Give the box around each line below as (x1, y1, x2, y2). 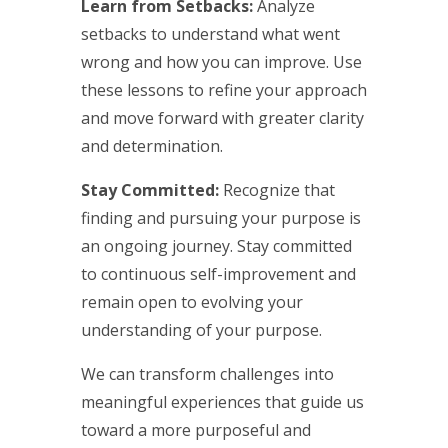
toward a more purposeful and (80, 418, 311, 441)
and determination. (80, 134, 223, 157)
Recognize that (222, 178, 335, 201)
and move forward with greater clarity (80, 106, 364, 129)
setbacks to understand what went (80, 22, 340, 45)
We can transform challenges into (80, 362, 334, 385)
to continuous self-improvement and (80, 262, 356, 285)
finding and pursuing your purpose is (80, 206, 361, 229)
